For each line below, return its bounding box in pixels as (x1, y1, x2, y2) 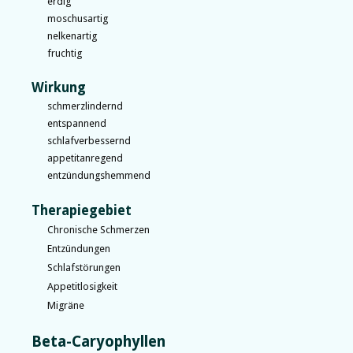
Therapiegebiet (32, 202, 132, 218)
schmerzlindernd (47, 100, 123, 113)
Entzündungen (47, 242, 110, 255)
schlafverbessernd (47, 135, 131, 147)
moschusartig (47, 12, 108, 24)
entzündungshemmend (47, 169, 150, 182)
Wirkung (32, 80, 86, 96)
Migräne (47, 299, 84, 311)
